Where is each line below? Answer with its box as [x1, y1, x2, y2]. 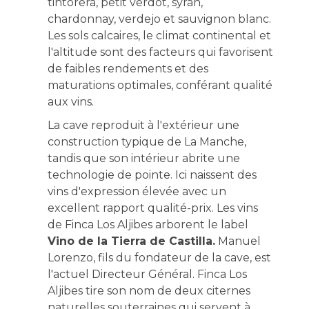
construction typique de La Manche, [47, 134, 246, 148]
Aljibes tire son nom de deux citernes [47, 283, 250, 297]
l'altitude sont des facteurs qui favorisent [47, 45, 273, 59]
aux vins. [47, 94, 94, 108]
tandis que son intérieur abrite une [47, 151, 240, 165]
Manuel [215, 234, 261, 248]
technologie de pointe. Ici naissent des [47, 168, 257, 181]
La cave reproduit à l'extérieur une [47, 118, 239, 132]
